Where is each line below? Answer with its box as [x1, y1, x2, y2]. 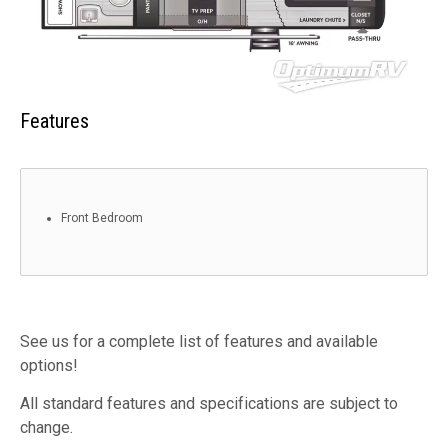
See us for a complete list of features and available [20, 331, 378, 351]
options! [20, 355, 78, 375]
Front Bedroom [61, 210, 143, 225]
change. [20, 417, 73, 437]
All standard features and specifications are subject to [20, 393, 398, 413]
